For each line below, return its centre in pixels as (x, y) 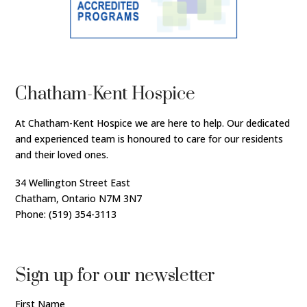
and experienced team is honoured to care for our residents (149, 138)
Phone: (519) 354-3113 (66, 214)
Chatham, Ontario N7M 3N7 (79, 198)
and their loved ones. (62, 154)
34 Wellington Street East (73, 182)
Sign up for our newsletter (115, 275)
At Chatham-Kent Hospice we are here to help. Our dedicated (153, 123)
